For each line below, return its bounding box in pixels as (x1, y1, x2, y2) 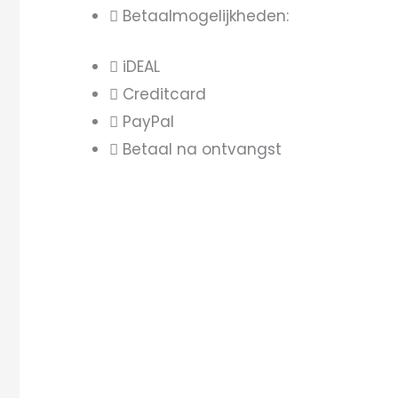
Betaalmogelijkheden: (123, 5, 289, 27)
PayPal (123, 110, 174, 132)
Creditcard (123, 83, 206, 105)
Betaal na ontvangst (123, 138, 282, 160)
